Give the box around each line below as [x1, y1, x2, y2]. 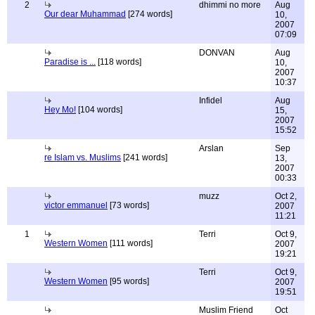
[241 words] [121, 153, 167, 162]
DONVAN [199, 48, 235, 58]
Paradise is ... [44, 57, 96, 67]
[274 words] [126, 9, 172, 19]
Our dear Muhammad [44, 9, 126, 19]
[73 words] [108, 200, 149, 210]
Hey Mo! [44, 105, 76, 115]
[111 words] [108, 238, 153, 248]
